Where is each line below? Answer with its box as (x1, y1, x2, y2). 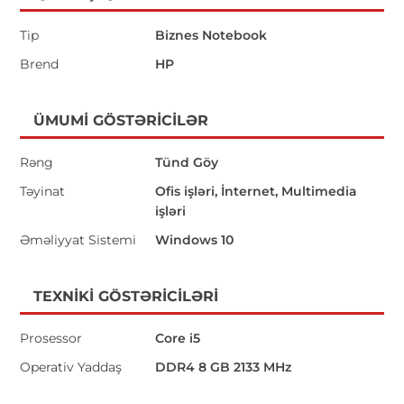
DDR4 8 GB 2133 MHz (155, 358, 292, 375)
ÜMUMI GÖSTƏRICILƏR (33, 111, 209, 129)
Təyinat (20, 182, 66, 199)
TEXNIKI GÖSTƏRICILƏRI (33, 287, 219, 305)
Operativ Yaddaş (20, 358, 123, 375)
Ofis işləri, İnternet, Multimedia (155, 182, 358, 199)
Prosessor (20, 329, 83, 346)
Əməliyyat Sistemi (20, 231, 137, 248)
